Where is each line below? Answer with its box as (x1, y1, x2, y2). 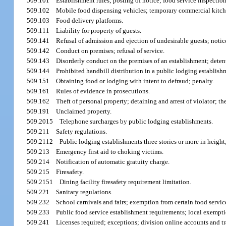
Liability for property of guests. (56, 27, 142, 35)
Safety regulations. (56, 128, 107, 136)
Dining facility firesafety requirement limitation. (60, 178, 192, 186)
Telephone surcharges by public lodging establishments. (60, 118, 213, 126)
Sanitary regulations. (56, 188, 113, 196)
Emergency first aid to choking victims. (56, 148, 164, 156)
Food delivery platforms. (56, 17, 124, 25)
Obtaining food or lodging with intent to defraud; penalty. (56, 77, 214, 85)
